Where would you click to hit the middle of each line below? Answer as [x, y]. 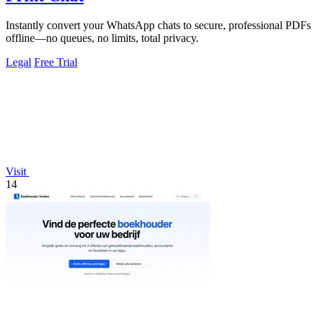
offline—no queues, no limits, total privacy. [102, 38]
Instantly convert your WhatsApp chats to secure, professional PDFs [158, 26]
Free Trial [56, 62]
